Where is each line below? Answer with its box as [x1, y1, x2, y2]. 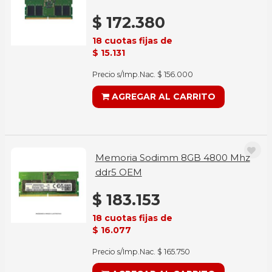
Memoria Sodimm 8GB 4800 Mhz [95, 152, 250, 163]
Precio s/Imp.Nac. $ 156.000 [92, 70, 193, 79]
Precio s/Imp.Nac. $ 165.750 [92, 247, 190, 256]
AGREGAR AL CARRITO [109, 91, 216, 102]
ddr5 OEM [95, 166, 142, 178]
